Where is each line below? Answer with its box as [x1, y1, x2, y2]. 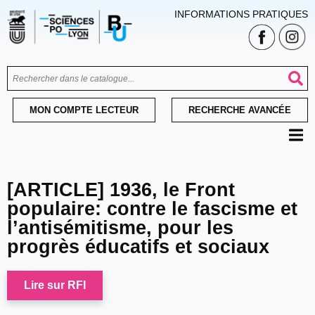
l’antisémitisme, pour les [7, 217, 233, 239]
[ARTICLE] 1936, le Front [7, 179, 235, 201]
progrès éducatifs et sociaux [7, 236, 269, 258]
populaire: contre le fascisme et [7, 198, 297, 220]
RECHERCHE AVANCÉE [188, 105, 291, 116]
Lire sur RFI [24, 279, 86, 292]
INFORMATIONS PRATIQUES [174, 8, 308, 20]
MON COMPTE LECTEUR [30, 105, 139, 116]
